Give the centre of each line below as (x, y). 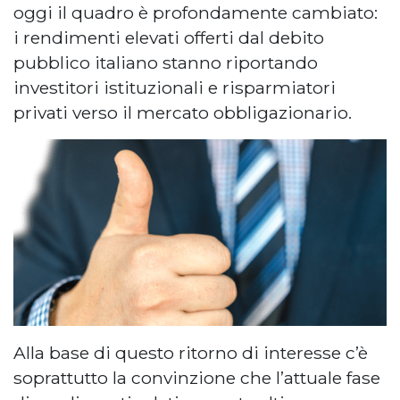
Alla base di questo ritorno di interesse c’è (191, 353)
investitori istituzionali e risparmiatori (175, 87)
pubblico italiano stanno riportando (166, 62)
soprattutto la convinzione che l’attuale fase (197, 378)
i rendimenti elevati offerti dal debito (169, 37)
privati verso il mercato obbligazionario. (183, 112)
